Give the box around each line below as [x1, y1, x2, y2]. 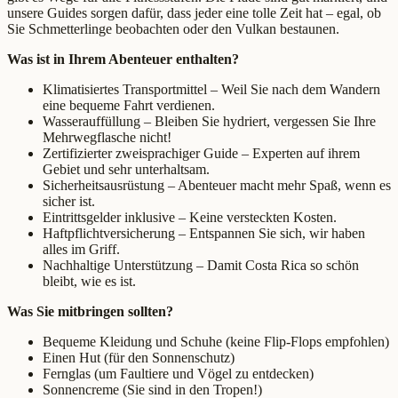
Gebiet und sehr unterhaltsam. [43, 161, 210, 177]
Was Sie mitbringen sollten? [7, 303, 173, 319]
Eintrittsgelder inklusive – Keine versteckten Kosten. [43, 209, 337, 225]
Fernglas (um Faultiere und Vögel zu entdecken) [43, 365, 314, 381]
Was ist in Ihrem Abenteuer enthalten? [7, 51, 239, 67]
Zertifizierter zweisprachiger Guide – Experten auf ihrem [43, 145, 360, 161]
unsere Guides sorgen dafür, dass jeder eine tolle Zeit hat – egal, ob [7, 4, 381, 20]
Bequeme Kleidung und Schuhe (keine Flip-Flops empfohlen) [43, 333, 389, 349]
